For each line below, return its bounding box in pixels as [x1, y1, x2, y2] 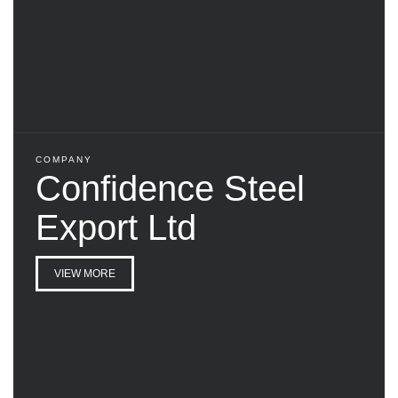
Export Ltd [36, 207, 196, 247]
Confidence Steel [36, 168, 305, 208]
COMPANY [36, 154, 92, 164]
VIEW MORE [54, 267, 115, 280]
